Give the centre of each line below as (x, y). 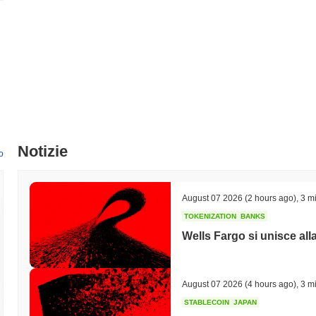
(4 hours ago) (269, 284)
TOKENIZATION (210, 216)
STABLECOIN (207, 302)
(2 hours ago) (269, 198)
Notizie (43, 151)
